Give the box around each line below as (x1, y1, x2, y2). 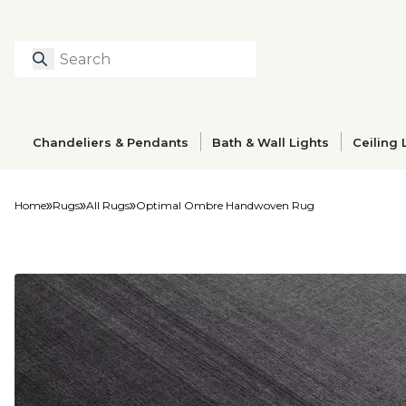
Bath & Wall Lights (212, 134, 330, 150)
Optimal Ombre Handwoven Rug (136, 198, 314, 212)
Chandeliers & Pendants (33, 134, 189, 150)
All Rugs (86, 198, 130, 212)
